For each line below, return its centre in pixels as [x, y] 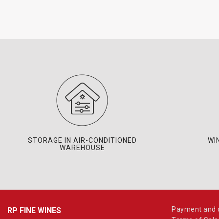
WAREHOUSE [82, 148]
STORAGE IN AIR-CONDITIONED [82, 140]
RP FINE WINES [34, 210]
